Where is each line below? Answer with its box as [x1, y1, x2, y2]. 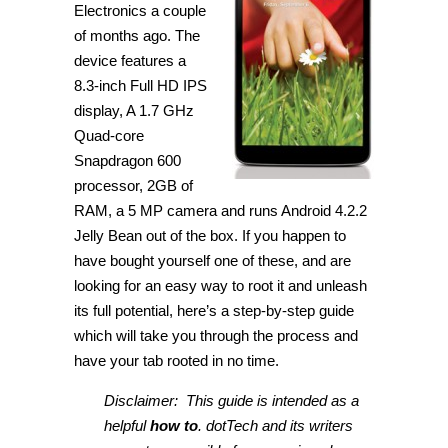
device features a [74, 52, 186, 69]
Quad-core [74, 127, 144, 144]
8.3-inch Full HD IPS [74, 77, 207, 94]
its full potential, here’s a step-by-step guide [74, 302, 354, 319]
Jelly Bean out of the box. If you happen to [74, 227, 346, 244]
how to [150, 417, 198, 434]
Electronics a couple [74, 2, 206, 19]
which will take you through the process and [74, 327, 358, 344]
